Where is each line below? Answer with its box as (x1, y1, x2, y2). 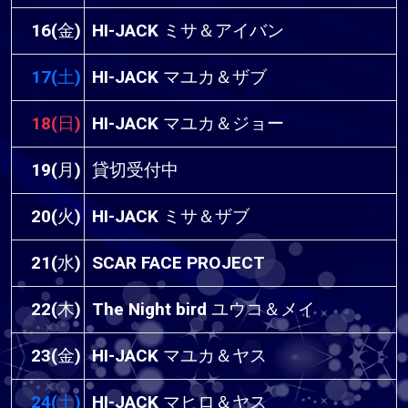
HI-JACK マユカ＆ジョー (92, 111, 284, 137)
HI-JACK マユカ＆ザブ (92, 65, 267, 90)
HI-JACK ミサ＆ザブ (92, 204, 250, 229)
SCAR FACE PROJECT (92, 250, 265, 276)
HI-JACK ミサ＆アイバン (92, 18, 284, 44)
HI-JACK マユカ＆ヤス (92, 343, 267, 369)
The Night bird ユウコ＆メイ (92, 297, 315, 322)
